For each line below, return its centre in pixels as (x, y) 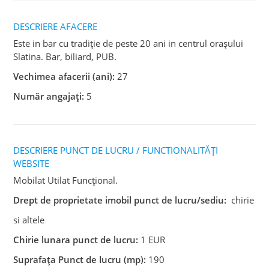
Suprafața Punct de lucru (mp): (80, 259)
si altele (29, 219)
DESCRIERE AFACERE (56, 26)
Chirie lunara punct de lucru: (76, 239)
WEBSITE (32, 163)
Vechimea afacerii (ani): (64, 76)
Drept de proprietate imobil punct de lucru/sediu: (120, 200)
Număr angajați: (49, 96)
